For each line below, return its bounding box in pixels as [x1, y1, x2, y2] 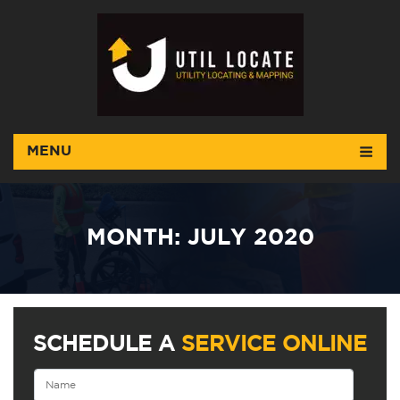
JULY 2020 [187, 229, 314, 248]
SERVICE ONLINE [175, 335, 367, 354]
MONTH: [86, 229, 187, 248]
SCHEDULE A [33, 335, 175, 354]
